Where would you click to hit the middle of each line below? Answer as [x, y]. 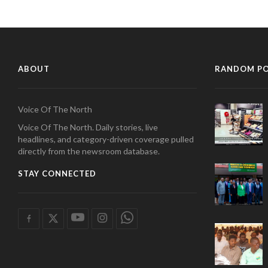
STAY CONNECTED [57, 173]
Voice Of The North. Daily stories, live [88, 127]
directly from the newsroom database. [89, 151]
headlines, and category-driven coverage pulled [106, 139]
